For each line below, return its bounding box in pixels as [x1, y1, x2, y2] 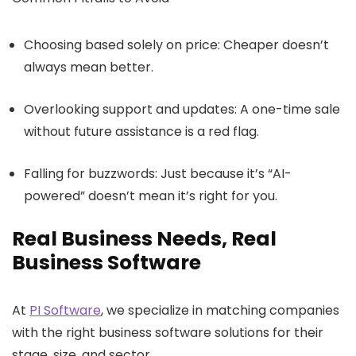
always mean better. [24, 58, 157, 77]
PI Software [29, 301, 101, 320]
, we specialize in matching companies [101, 301, 339, 320]
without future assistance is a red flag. [24, 122, 262, 141]
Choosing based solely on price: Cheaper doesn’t [24, 36, 329, 55]
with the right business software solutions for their [12, 323, 323, 342]
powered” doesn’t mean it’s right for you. [24, 187, 281, 206]
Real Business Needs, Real [12, 225, 277, 253]
